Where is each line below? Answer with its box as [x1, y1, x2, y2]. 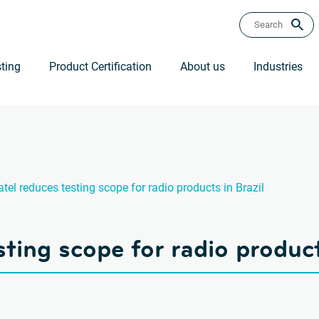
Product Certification [49, 60, 152, 73]
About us [180, 60, 225, 73]
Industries [253, 60, 303, 73]
